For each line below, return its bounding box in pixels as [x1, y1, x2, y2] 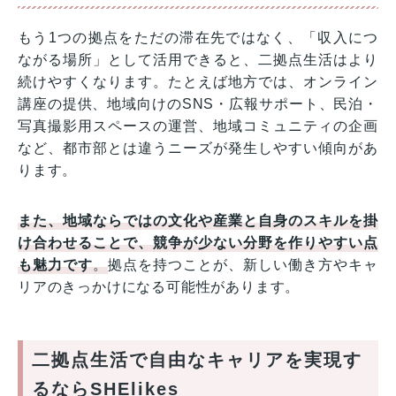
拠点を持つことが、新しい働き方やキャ [108, 257, 378, 273]
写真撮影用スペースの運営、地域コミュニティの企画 [18, 118, 378, 134]
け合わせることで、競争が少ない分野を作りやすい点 [18, 235, 378, 251]
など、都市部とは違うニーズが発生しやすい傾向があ [18, 141, 378, 156]
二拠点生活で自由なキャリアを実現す [32, 350, 362, 370]
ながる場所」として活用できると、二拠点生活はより [18, 52, 378, 68]
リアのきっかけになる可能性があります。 [18, 279, 301, 295]
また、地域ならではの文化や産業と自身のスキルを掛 [18, 213, 378, 229]
